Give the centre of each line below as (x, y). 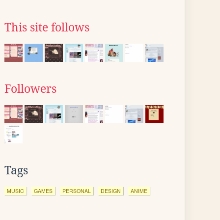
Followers (30, 89)
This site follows (47, 27)
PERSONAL (77, 191)
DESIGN (111, 191)
